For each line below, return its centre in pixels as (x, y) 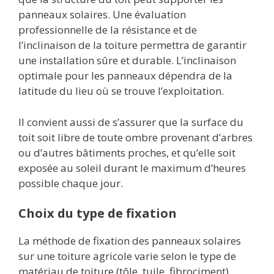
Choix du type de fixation (98, 213)
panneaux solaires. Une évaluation (102, 15)
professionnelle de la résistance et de (108, 30)
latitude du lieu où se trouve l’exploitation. (121, 91)
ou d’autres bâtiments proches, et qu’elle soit (127, 152)
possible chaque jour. (71, 183)
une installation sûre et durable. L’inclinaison (127, 61)
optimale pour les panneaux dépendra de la (125, 76)
